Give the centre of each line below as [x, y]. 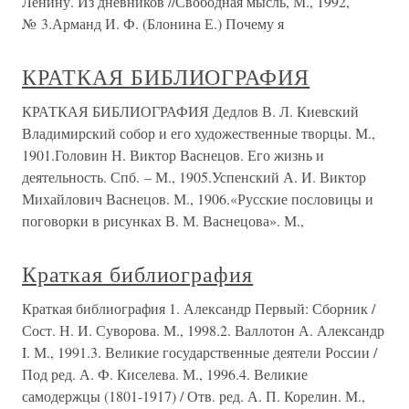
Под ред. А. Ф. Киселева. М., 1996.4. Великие [165, 374]
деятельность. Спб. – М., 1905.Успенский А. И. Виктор [194, 177]
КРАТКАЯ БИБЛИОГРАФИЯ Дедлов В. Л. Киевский [190, 111]
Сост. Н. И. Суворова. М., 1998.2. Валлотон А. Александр [203, 330]
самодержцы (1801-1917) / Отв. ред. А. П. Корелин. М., [194, 396]
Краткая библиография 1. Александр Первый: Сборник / [199, 308]
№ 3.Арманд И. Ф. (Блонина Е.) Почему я [153, 23]
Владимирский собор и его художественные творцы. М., [199, 133]
